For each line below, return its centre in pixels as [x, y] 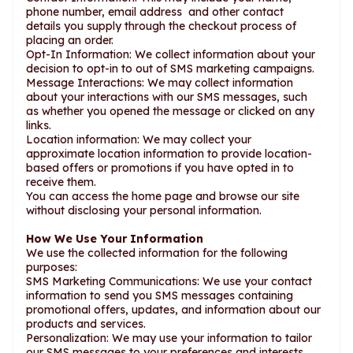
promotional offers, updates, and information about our [173, 310]
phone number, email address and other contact [155, 12]
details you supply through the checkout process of [161, 26]
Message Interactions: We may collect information [160, 83]
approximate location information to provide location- [169, 154]
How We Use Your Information [115, 239]
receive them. [61, 182]
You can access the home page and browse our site [163, 196]
